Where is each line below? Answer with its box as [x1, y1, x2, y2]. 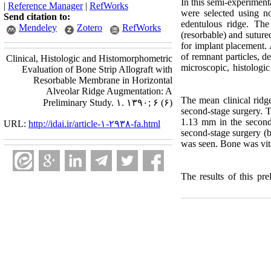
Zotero [77, 22, 102, 33]
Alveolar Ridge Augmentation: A [46, 86, 172, 96]
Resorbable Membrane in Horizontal [33, 75, 172, 85]
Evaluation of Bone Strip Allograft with [22, 64, 172, 74]
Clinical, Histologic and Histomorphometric [6, 53, 172, 64]
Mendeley [19, 22, 57, 33]
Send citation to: [4, 11, 70, 22]
